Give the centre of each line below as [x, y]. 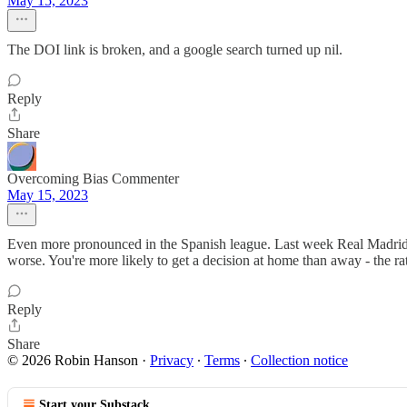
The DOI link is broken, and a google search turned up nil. [175, 50]
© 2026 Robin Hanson [73, 360]
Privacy [172, 360]
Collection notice [299, 360]
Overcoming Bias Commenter [93, 179]
